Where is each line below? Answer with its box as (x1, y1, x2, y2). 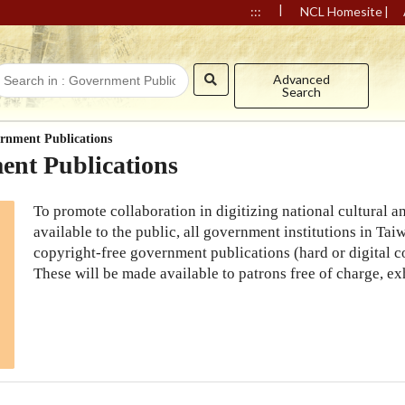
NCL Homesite (299, 4, 382, 19)
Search (282, 84, 322, 99)
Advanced (273, 71, 331, 87)
